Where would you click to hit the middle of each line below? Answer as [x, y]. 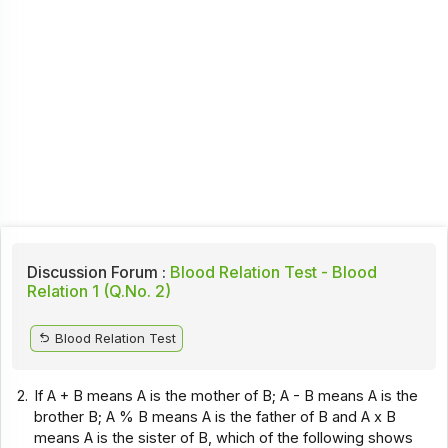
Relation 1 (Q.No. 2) [98, 290]
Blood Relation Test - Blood [271, 271]
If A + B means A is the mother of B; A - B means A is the [226, 395]
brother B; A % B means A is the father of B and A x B [215, 416]
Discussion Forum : [96, 271]
